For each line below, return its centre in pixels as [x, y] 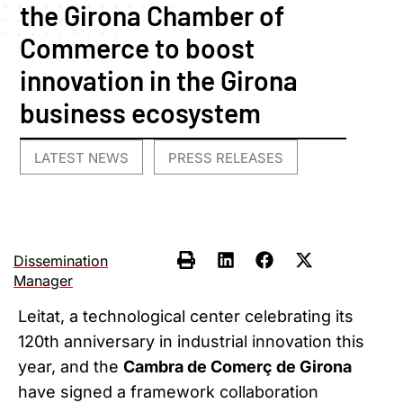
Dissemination [61, 260]
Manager [43, 280]
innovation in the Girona [159, 81]
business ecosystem [141, 113]
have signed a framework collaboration [168, 391]
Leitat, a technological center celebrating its [186, 316]
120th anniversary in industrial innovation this [191, 341]
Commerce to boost [138, 48]
